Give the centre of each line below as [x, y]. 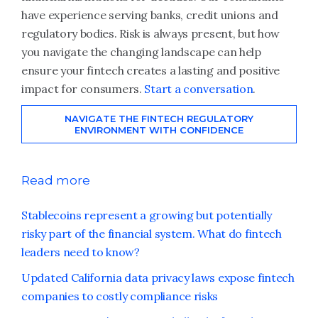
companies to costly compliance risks [120, 296]
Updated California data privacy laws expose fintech [158, 278]
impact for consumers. [82, 89]
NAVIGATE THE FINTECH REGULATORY [159, 119]
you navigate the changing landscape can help [141, 52]
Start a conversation [197, 89]
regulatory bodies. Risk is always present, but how [151, 33]
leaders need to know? [81, 252]
